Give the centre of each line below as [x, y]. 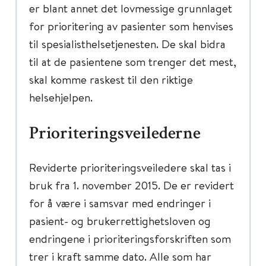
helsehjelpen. [61, 97]
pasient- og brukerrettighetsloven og [120, 221]
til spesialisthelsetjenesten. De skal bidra [127, 44]
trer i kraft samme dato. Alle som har [120, 256]
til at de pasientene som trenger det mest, [133, 61]
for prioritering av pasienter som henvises [131, 26]
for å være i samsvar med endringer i [120, 203]
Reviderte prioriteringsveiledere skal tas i [130, 167]
